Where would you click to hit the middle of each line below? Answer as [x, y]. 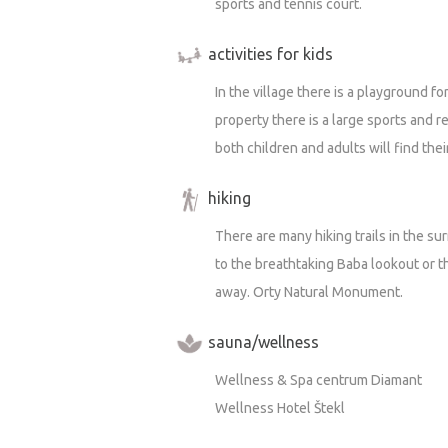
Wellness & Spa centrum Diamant [318, 380]
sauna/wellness [263, 341]
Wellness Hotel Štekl [280, 408]
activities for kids [270, 53]
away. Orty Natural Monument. [309, 292]
